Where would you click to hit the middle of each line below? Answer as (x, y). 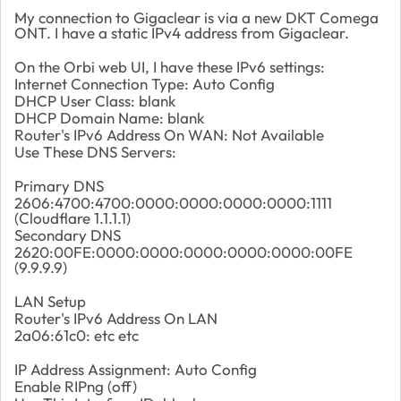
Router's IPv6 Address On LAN (116, 318)
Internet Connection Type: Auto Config (145, 83)
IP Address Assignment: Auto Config (136, 369)
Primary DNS (59, 185)
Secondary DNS (68, 235)
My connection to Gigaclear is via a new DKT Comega (196, 17)
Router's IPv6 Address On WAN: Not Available (169, 134)
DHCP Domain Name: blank (109, 117)
